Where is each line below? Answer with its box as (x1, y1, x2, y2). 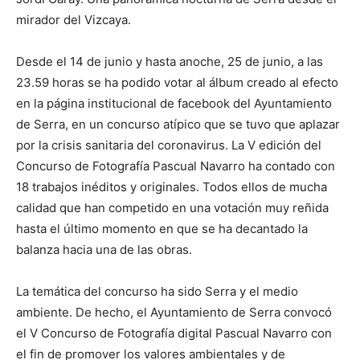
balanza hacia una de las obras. (16, 242, 192, 257)
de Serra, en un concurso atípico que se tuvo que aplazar (16, 117, 340, 132)
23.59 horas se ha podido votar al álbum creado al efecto (16, 75, 338, 90)
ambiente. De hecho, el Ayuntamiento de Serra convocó (16, 305, 332, 320)
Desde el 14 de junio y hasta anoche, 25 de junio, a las (16, 54, 323, 69)
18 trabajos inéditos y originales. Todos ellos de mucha (16, 179, 327, 194)
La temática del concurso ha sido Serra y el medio (16, 284, 298, 299)
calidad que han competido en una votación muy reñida (16, 200, 329, 215)
